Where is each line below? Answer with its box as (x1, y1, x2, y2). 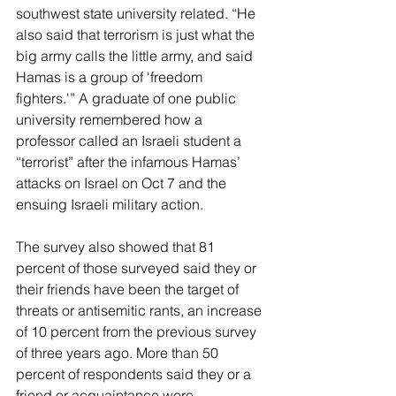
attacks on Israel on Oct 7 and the (16, 174, 230, 193)
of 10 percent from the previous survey (16, 323, 260, 341)
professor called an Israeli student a (16, 132, 245, 150)
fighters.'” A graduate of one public (16, 89, 240, 108)
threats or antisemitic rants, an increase (16, 301, 265, 320)
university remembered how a (16, 110, 206, 129)
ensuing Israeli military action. (16, 195, 203, 214)
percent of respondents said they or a (16, 365, 255, 384)
